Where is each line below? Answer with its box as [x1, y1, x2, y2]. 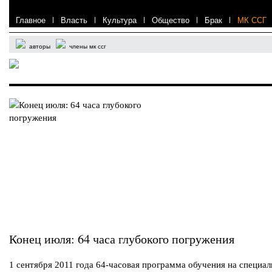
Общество [152, 16, 189, 25]
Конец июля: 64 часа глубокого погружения [9, 231, 234, 247]
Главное [16, 16, 46, 25]
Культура [103, 16, 137, 25]
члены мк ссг [69, 43, 106, 50]
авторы [29, 43, 50, 50]
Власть [61, 16, 87, 25]
